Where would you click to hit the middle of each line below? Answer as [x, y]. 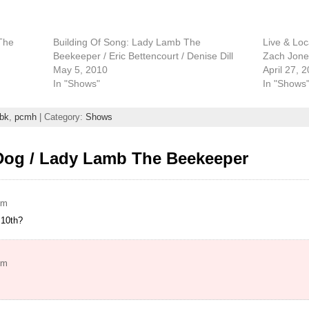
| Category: [61, 117]
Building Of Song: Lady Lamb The [127, 42]
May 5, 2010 [81, 69]
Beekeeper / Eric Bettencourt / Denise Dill [143, 56]
